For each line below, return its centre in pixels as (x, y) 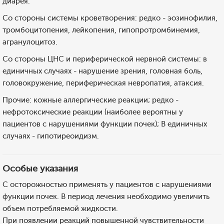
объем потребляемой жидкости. (61, 208)
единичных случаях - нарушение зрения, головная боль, (102, 71)
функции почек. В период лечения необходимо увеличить (106, 196)
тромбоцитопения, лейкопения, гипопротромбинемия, (101, 30)
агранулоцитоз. (30, 42)
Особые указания (40, 168)
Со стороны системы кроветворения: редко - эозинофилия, (110, 18)
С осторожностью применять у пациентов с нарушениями (107, 184)
